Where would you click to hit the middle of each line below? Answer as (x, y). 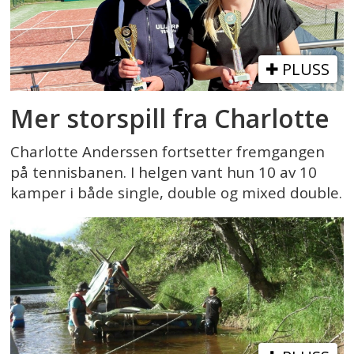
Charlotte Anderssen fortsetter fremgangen (168, 152)
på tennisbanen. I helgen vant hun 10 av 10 (164, 173)
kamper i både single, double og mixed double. (177, 193)
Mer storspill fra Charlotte (170, 119)
